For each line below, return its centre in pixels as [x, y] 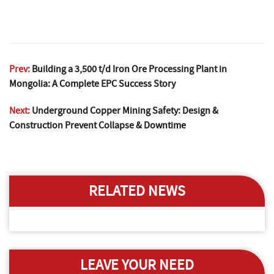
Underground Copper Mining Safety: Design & [125, 110]
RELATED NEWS [137, 191]
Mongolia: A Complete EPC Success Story [92, 83]
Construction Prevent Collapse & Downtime [98, 125]
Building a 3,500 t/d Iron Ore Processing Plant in [129, 69]
